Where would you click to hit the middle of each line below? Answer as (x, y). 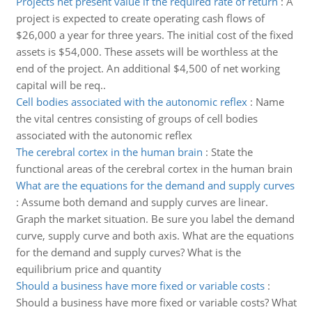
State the (232, 152)
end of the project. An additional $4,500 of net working (148, 68)
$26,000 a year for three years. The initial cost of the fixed (154, 35)
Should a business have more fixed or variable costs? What (156, 302)
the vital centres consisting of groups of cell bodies (136, 118)
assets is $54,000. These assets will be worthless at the (147, 52)
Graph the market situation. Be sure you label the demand (155, 219)
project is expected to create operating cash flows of (140, 18)
